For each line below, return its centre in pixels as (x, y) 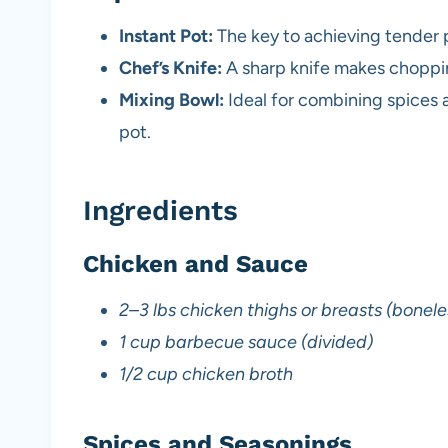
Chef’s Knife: (170, 68)
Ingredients (160, 211)
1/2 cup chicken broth (206, 374)
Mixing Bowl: (171, 100)
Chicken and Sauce (195, 264)
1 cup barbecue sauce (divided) (246, 342)
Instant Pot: (166, 36)
